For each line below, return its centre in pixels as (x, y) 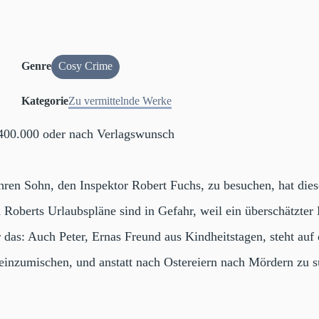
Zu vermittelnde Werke (120, 100)
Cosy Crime (86, 66)
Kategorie (45, 100)
